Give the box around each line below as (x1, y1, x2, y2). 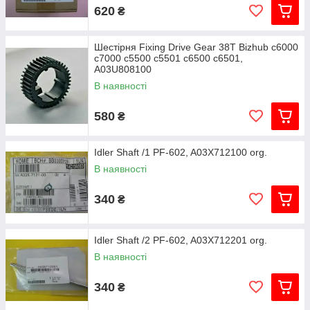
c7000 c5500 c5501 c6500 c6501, (94, 53, 243, 64)
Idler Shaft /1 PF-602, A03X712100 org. (94, 147, 267, 158)
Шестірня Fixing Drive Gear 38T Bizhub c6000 (94, 42, 298, 53)
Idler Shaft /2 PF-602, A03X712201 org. (94, 235, 267, 246)
